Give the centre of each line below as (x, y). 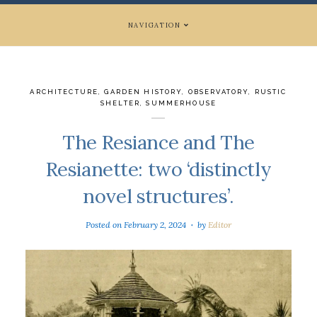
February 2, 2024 (155, 224)
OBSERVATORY (218, 91)
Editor (220, 224)
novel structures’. (158, 196)
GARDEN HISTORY (143, 91)
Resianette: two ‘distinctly (158, 169)
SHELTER (121, 103)
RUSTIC (271, 91)
